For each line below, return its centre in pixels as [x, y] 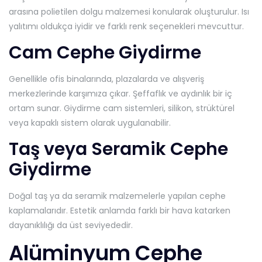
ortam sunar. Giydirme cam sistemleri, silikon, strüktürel [122, 108]
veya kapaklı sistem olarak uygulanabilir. [90, 123]
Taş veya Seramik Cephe [118, 149]
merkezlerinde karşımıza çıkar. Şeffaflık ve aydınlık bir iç [120, 93]
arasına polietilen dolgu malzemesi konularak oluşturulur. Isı [129, 11]
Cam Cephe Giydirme [105, 52]
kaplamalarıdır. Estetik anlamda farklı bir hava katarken [120, 210]
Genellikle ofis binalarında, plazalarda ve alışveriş [106, 79]
